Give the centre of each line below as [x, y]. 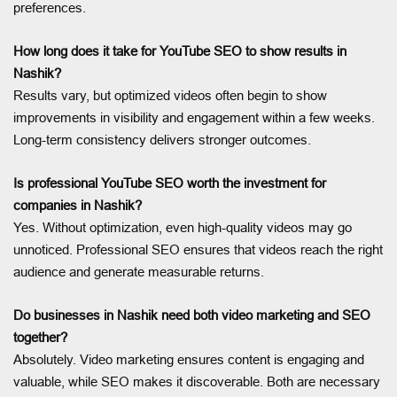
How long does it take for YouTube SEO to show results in [180, 51]
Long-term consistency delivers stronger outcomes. [162, 139]
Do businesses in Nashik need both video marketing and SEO [192, 315]
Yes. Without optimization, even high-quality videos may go [183, 227]
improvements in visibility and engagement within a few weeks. [194, 117]
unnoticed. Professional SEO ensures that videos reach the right [198, 249]
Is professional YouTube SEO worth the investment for [170, 183]
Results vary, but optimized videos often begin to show [170, 95]
